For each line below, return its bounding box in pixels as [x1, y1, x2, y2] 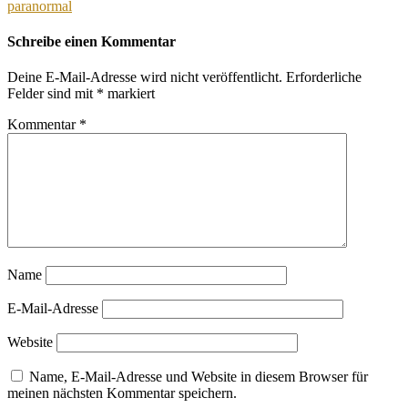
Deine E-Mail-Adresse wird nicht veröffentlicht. [7, 69, 282, 86]
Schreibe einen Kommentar [7, 34, 176, 50]
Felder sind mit [7, 86, 97, 102]
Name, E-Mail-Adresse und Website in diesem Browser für [29, 369, 368, 385]
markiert [104, 86, 155, 102]
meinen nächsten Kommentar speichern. [7, 385, 237, 402]
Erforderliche [286, 69, 362, 86]
